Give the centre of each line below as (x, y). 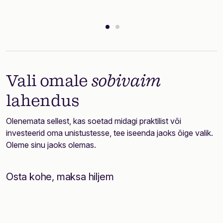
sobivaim (126, 81)
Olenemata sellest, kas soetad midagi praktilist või (94, 121)
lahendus (43, 101)
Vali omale (49, 81)
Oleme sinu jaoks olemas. (51, 145)
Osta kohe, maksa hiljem (60, 177)
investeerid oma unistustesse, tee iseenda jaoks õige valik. (110, 133)
